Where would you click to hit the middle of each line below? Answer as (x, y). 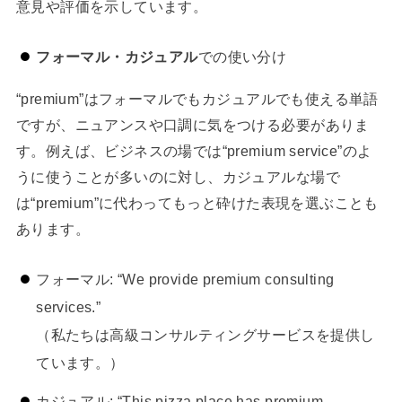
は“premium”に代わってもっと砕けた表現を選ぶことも (197, 202)
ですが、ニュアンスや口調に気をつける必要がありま (192, 124)
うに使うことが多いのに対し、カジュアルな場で (178, 176)
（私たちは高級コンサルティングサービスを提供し (205, 335)
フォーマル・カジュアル (117, 57)
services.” (69, 307)
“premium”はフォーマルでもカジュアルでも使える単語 (197, 98)
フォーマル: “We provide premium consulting (185, 280)
